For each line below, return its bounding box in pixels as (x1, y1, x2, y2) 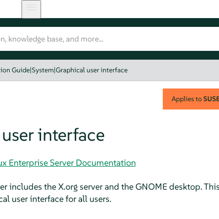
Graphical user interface (56, 66, 128, 74)
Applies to (171, 94, 203, 103)
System (32, 66, 54, 74)
